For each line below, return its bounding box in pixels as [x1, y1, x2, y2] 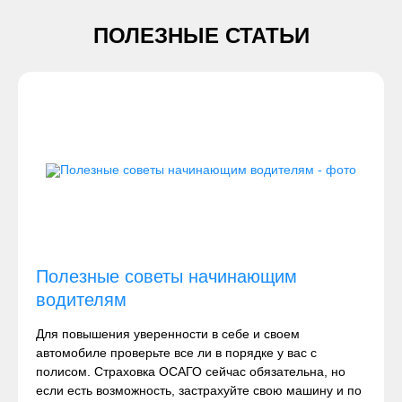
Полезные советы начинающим [36, 267, 297, 286]
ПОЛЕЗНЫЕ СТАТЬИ [92, 23, 310, 48]
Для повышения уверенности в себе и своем [36, 327, 300, 341]
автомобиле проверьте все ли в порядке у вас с [36, 345, 317, 360]
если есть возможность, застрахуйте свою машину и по [36, 383, 362, 398]
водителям [36, 290, 127, 310]
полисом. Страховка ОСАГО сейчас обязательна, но [36, 364, 345, 379]
